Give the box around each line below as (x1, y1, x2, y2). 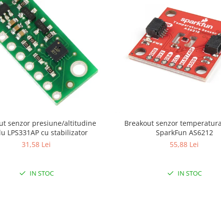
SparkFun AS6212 (155, 127, 213, 137)
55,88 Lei (170, 139, 199, 149)
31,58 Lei (22, 139, 51, 149)
